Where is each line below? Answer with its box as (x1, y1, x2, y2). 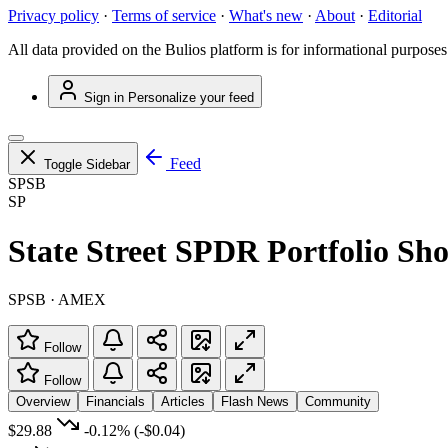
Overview (16, 394, 70, 410)
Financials (86, 394, 145, 410)
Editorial (368, 7, 422, 25)
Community (305, 394, 371, 410)
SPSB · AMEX (8, 291, 106, 309)
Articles (161, 394, 205, 410)
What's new (229, 7, 303, 25)
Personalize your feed (128, 90, 254, 106)
